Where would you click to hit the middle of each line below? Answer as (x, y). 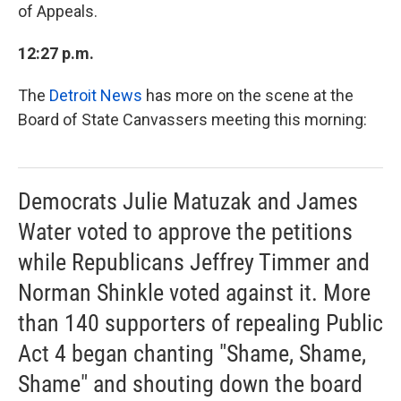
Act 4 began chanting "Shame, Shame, (192, 354)
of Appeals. (58, 11)
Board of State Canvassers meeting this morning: (192, 119)
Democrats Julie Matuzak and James (188, 201)
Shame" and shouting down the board (190, 384)
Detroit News (96, 95)
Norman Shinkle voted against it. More (194, 293)
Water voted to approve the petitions (185, 232)
